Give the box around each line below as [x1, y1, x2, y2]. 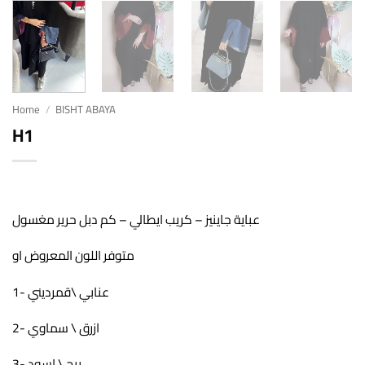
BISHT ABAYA [55, 99, 116, 121]
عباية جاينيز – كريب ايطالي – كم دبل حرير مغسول [12, 208, 260, 232]
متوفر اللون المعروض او [12, 244, 134, 268]
